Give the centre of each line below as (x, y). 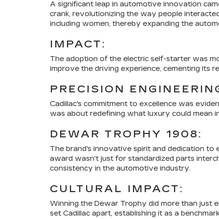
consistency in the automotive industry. (120, 168)
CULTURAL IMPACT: (117, 189)
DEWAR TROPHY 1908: (126, 134)
